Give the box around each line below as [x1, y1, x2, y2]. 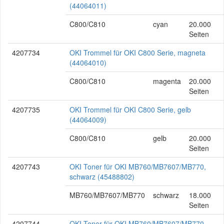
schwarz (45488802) [69, 171, 134, 181]
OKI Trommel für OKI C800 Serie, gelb [69, 104, 191, 114]
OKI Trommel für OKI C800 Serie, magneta [69, 47, 205, 57]
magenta [153, 76, 181, 86]
